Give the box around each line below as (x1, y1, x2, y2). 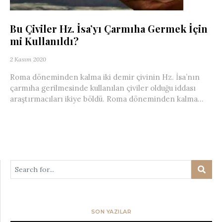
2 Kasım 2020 (10, 55, 46, 63)
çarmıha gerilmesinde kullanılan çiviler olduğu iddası (10, 83, 196, 93)
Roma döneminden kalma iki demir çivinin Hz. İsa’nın (10, 72, 200, 82)
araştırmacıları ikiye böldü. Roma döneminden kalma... (10, 94, 204, 104)
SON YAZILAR (91, 208, 132, 215)
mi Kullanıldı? (10, 34, 79, 48)
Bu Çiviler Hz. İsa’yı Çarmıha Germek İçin (10, 22, 208, 35)
